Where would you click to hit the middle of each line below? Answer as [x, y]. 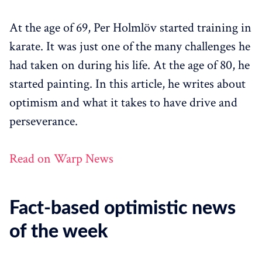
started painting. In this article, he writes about [127, 84]
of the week [58, 232]
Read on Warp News [61, 159]
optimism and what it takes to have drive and [123, 103]
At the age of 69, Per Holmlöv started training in [130, 28]
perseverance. [44, 122]
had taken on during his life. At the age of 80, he [130, 65]
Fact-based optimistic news [123, 208]
